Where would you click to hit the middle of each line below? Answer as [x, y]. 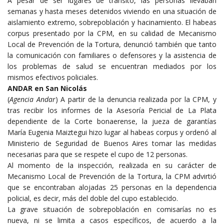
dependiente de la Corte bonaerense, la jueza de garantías [112, 121]
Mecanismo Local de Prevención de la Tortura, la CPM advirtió [112, 176]
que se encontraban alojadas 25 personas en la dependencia [112, 187]
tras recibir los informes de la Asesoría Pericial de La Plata [112, 110]
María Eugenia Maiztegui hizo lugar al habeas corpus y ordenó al [112, 132]
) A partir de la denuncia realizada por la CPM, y [136, 99]
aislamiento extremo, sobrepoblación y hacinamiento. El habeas [112, 22]
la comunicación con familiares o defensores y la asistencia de [112, 55]
